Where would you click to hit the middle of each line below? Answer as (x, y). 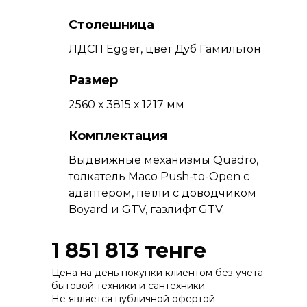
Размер (93, 80)
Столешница (111, 24)
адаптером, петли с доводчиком (162, 193)
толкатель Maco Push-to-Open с (159, 176)
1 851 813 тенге (129, 250)
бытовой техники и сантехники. (131, 285)
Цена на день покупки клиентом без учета (157, 272)
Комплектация (118, 135)
